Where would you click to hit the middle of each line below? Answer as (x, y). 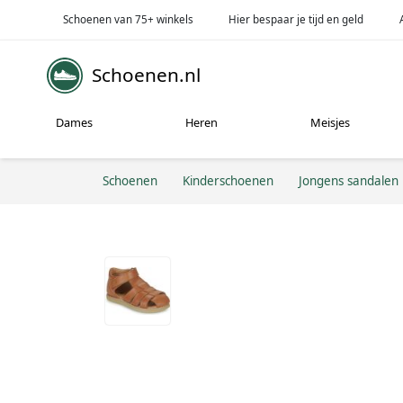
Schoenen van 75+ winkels (128, 19)
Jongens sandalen (349, 180)
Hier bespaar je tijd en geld (296, 19)
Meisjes (331, 123)
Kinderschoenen (228, 180)
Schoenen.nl (146, 75)
